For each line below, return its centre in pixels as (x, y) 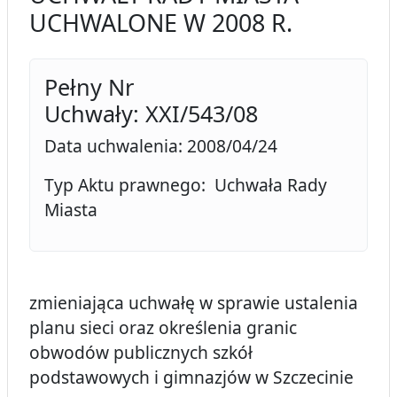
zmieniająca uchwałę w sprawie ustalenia (194, 303)
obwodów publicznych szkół (141, 353)
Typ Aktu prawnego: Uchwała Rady (186, 185)
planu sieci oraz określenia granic (163, 328)
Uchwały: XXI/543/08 (151, 114)
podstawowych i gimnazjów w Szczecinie (191, 378)
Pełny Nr (89, 87)
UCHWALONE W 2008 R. (161, 23)
